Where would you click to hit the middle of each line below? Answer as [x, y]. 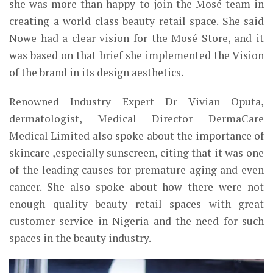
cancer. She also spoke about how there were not [136, 187]
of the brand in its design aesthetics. [96, 73]
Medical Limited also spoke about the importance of [136, 136]
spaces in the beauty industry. [80, 238]
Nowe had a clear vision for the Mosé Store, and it [136, 38]
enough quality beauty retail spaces [105, 204]
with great [232, 204]
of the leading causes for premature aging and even [136, 170]
